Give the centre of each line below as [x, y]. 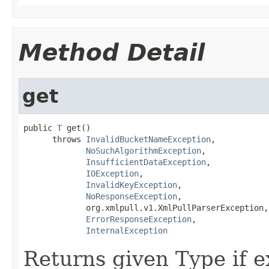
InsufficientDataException [146, 162]
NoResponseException [131, 196]
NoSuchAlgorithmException [144, 150]
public [40, 128]
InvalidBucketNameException [148, 139]
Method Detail [112, 52]
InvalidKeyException [131, 185]
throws [55, 139]
